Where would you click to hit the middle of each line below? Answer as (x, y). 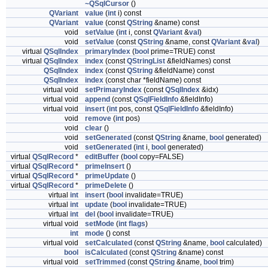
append (98, 99)
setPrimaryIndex (113, 90)
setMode (100, 224)
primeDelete (106, 185)
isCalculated (106, 252)
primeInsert (105, 166)
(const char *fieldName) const (152, 80)
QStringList (146, 61)
